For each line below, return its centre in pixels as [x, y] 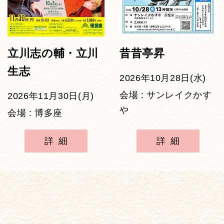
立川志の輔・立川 [53, 54]
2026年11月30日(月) [51, 96]
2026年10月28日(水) [163, 78]
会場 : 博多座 [35, 113]
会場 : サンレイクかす [166, 95]
